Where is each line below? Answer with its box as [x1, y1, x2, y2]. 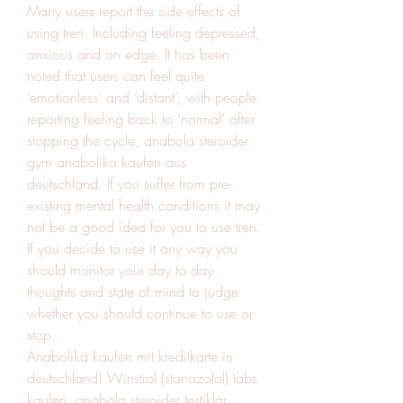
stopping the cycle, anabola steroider [27, 130, 248, 150]
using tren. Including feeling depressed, [27, 22, 260, 42]
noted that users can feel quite [27, 65, 204, 85]
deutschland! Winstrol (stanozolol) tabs [27, 367, 257, 388]
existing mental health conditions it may [27, 194, 260, 215]
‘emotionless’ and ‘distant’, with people [27, 86, 256, 107]
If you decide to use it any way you [27, 237, 237, 258]
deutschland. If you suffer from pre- [27, 173, 231, 193]
